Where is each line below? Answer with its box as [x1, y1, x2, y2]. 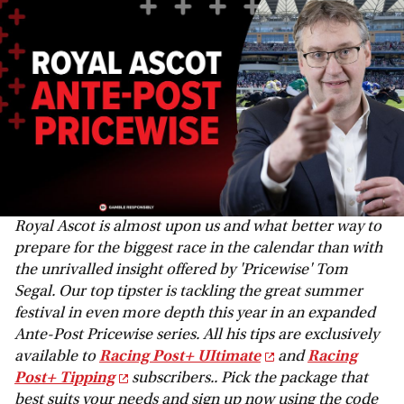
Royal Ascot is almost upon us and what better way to [14, 218, 381, 235]
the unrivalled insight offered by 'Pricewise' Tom [14, 262, 348, 279]
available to [14, 348, 99, 365]
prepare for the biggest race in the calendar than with [14, 240, 382, 257]
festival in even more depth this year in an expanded [14, 305, 375, 322]
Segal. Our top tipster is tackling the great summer [14, 283, 363, 300]
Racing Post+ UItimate [99, 348, 261, 365]
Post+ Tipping [14, 370, 115, 387]
